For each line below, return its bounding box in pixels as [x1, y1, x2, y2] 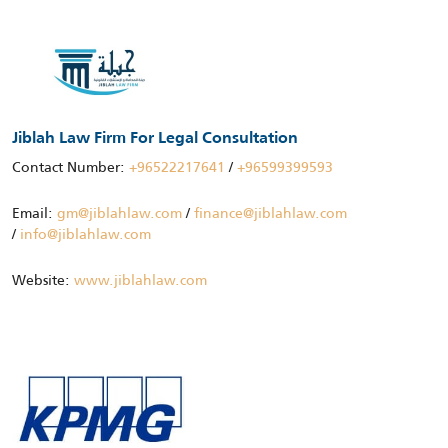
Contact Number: [12, 156, 129, 179]
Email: [12, 202, 57, 225]
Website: [12, 269, 74, 292]
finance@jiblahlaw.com [194, 202, 347, 225]
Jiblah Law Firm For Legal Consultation [12, 131, 298, 148]
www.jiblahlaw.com [74, 269, 207, 292]
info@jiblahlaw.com [20, 223, 151, 246]
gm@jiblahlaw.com [57, 202, 182, 225]
